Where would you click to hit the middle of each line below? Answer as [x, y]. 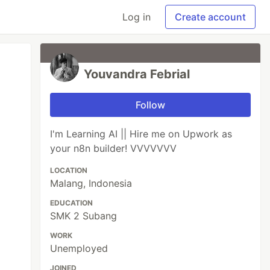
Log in [137, 17]
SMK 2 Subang [84, 216]
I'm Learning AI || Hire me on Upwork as [141, 134]
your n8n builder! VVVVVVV [114, 148]
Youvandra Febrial [137, 74]
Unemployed [79, 248]
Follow [151, 105]
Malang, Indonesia [91, 183]
